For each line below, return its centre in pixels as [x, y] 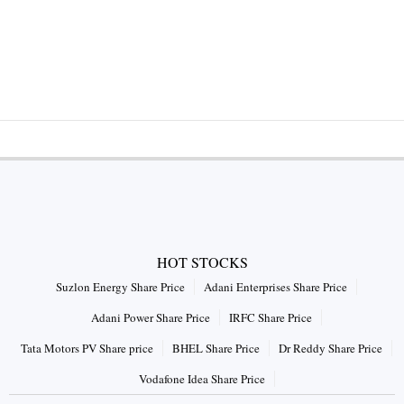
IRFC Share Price [271, 317]
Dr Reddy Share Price [331, 348]
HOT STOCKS [202, 262]
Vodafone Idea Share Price [202, 378]
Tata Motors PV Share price [87, 348]
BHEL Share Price [216, 348]
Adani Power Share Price [151, 317]
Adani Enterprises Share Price [275, 286]
